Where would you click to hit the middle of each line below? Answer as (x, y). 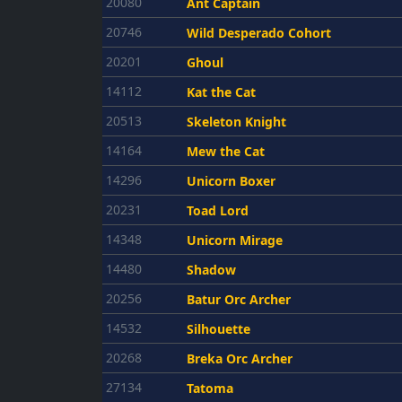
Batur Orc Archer (239, 299)
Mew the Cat (226, 151)
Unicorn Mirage (235, 240)
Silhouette (218, 329)
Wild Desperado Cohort (259, 33)
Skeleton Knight (236, 122)
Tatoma (210, 388)
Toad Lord (218, 210)
